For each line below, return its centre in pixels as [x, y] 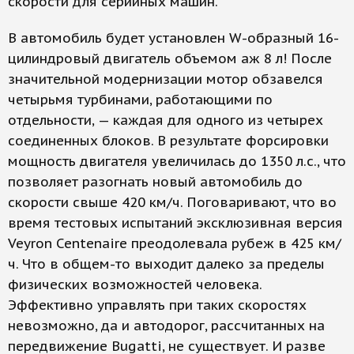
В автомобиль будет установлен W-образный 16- [173, 38]
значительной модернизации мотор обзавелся [166, 79]
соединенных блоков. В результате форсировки [168, 141]
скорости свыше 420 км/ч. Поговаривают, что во [172, 202]
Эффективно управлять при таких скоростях [157, 305]
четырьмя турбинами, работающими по [140, 100]
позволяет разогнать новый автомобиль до [155, 182]
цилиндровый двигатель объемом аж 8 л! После [170, 58]
